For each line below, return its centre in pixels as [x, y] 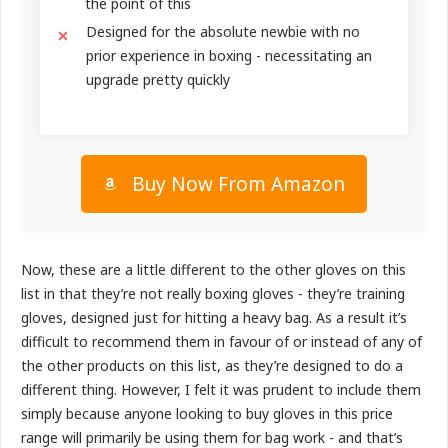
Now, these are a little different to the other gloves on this [213, 269]
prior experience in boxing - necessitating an [229, 55]
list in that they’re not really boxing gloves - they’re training [213, 293]
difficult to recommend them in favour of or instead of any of [221, 341]
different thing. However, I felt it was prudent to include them [221, 389]
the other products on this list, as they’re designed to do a [212, 365]
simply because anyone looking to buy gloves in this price [207, 413]
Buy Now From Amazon [238, 183]
